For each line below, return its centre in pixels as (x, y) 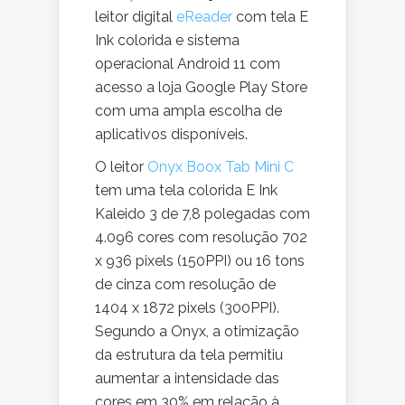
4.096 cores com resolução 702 (201, 237)
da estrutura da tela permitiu (189, 355)
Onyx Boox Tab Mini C (221, 167)
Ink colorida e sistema (167, 40)
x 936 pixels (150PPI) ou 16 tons (200, 261)
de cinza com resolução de (185, 284)
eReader (204, 17)
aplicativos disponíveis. (171, 134)
